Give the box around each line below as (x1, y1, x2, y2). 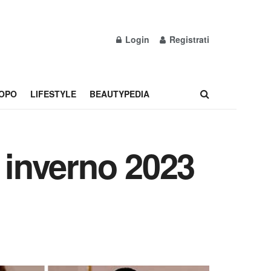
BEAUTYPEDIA (89, 88, 149, 100)
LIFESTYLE (30, 88, 76, 100)
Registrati (167, 33, 209, 45)
